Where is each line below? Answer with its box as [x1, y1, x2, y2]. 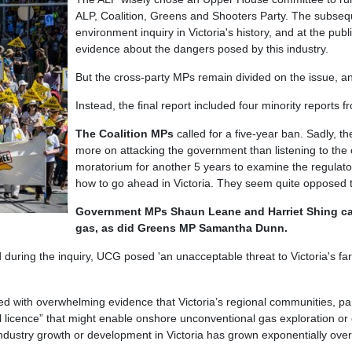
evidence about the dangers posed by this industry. [75, 42, 328, 55]
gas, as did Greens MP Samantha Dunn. [75, 222, 288, 235]
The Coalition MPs [75, 127, 174, 141]
